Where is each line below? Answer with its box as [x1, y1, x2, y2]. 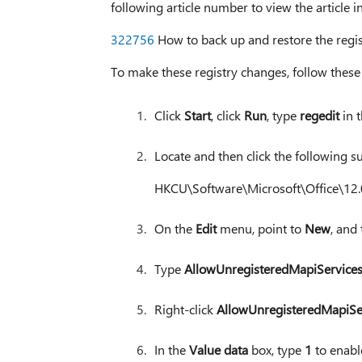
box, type [247, 341, 305, 359]
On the [154, 220, 196, 238]
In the [154, 341, 189, 359]
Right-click [154, 301, 217, 318]
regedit [299, 107, 339, 124]
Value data [188, 341, 248, 359]
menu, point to [216, 220, 305, 238]
